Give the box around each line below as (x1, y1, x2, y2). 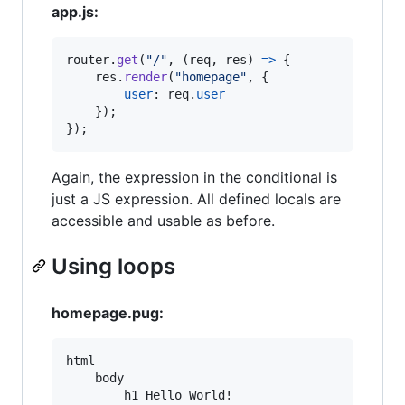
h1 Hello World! (66, 388, 232, 403)
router (66, 52, 109, 67)
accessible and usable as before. (52, 211, 275, 230)
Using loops (52, 252, 175, 279)
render (124, 69, 167, 84)
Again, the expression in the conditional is (52, 167, 337, 186)
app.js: (52, 2, 99, 21)
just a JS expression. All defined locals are (52, 189, 341, 208)
